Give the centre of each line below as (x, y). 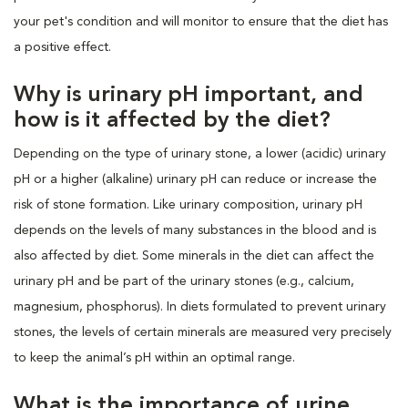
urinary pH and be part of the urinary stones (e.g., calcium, (184, 281)
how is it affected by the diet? (172, 121)
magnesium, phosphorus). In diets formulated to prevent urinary (200, 306)
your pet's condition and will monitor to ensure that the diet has (201, 21)
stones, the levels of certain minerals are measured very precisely (203, 332)
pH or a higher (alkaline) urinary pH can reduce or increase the (195, 179)
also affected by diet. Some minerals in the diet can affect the (194, 255)
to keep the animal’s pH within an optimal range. (156, 357)
